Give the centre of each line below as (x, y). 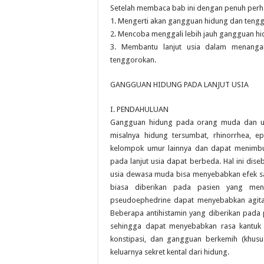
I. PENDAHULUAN (139, 109)
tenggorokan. (133, 60)
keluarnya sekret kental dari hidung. (170, 252)
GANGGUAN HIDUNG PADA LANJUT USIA (179, 85)
